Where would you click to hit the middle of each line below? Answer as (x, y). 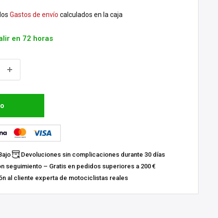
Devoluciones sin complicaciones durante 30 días (93, 154)
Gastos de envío (34, 15)
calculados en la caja (91, 15)
